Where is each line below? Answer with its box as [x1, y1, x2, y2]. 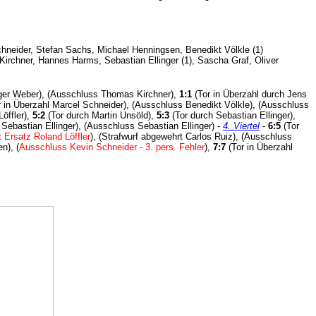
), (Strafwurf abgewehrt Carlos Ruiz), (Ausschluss [90, 130, 292, 142]
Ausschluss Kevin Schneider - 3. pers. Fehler [19, 141, 205, 152]
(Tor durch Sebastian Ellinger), [169, 109, 296, 121]
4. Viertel [223, 120, 260, 131]
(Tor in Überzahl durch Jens [195, 88, 307, 99]
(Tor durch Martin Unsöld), [45, 109, 157, 121]
